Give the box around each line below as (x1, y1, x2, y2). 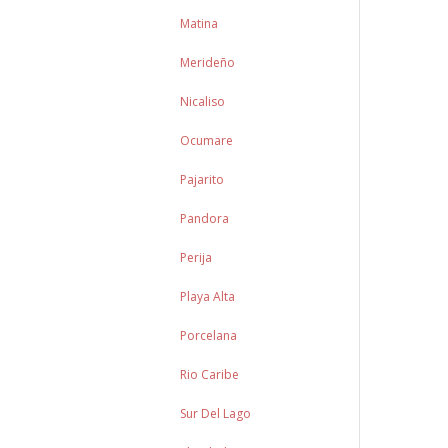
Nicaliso (180, 93, 226, 110)
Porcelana (180, 327, 238, 344)
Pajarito (180, 171, 225, 188)
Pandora (180, 210, 230, 227)
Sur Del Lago (180, 405, 252, 422)
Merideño (180, 54, 236, 71)
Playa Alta (180, 288, 236, 305)
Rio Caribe (180, 366, 240, 383)
